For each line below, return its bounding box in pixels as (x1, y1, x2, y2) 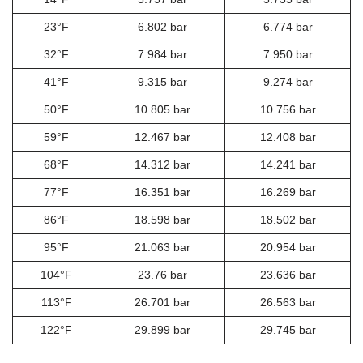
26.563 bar (259, 296, 316, 309)
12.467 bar (135, 130, 190, 143)
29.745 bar (259, 323, 316, 336)
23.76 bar (138, 268, 187, 281)
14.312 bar (135, 158, 190, 171)
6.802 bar (138, 20, 187, 33)
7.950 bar (263, 48, 313, 61)
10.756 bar (259, 103, 316, 116)
